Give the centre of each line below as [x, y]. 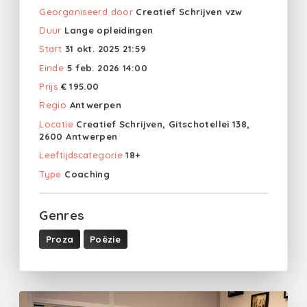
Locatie [56, 124]
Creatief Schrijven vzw [189, 11]
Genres [62, 215]
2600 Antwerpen [78, 136]
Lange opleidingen [109, 30]
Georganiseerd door [86, 11]
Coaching [87, 174]
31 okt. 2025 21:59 [106, 49]
